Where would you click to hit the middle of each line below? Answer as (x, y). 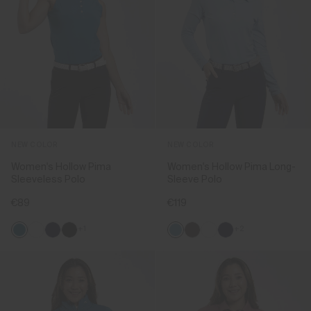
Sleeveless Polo (48, 179)
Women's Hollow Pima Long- (232, 167)
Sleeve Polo (195, 179)
